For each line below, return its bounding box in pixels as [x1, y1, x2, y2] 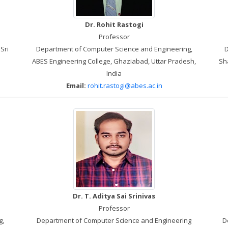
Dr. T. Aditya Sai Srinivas [73, 191, 155, 201]
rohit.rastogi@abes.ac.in [87, 80, 162, 90]
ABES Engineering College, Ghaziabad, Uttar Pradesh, [32, 56, 196, 66]
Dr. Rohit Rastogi [84, 19, 144, 29]
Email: [66, 80, 86, 90]
